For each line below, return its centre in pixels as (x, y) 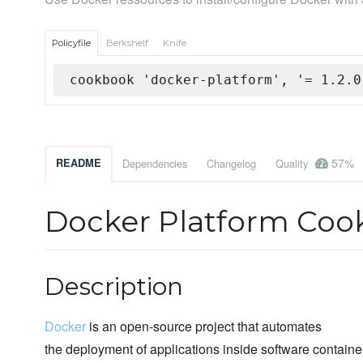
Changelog (231, 164)
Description (114, 287)
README (79, 163)
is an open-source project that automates (204, 327)
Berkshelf (127, 43)
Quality (293, 164)
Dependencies (155, 164)
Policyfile (71, 43)
